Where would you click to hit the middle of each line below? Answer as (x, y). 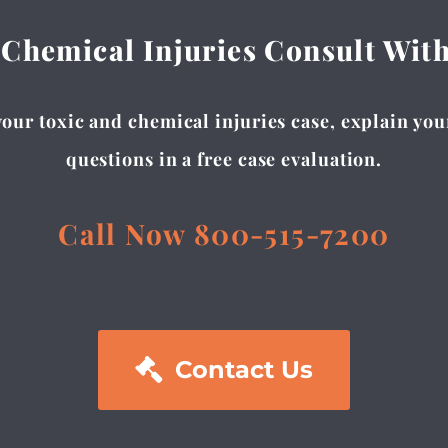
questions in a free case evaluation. (224, 159)
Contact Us (244, 370)
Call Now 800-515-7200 (224, 234)
